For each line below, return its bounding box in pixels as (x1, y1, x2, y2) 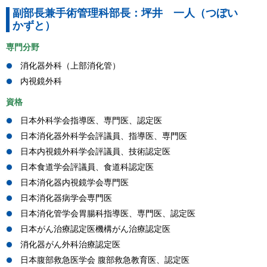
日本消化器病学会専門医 (20, 193, 112, 203)
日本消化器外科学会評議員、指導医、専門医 (20, 131, 187, 141)
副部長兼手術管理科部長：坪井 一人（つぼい (13, 7, 249, 19)
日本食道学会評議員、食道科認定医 (20, 162, 154, 172)
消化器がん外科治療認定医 (20, 240, 120, 250)
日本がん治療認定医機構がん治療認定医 (20, 224, 170, 234)
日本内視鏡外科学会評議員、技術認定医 (20, 147, 170, 157)
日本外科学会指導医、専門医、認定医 (20, 116, 162, 126)
